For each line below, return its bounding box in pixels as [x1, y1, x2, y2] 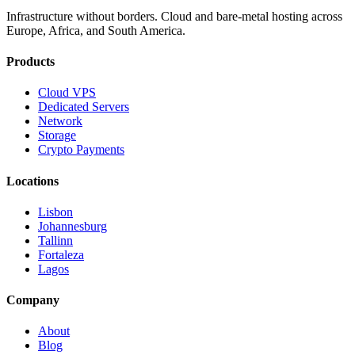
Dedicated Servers [38, 100, 129, 114]
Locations [6, 174, 59, 188]
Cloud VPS [38, 86, 96, 100]
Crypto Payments [38, 143, 124, 157]
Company [6, 293, 59, 307]
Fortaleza [38, 247, 84, 261]
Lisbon [38, 204, 73, 219]
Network [38, 114, 82, 128]
